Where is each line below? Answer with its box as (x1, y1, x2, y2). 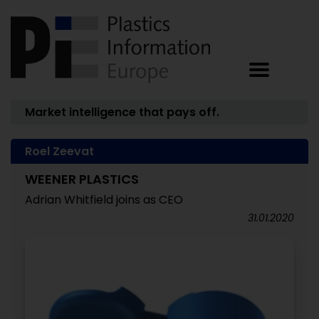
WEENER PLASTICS (25, 170, 139, 188)
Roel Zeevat (25, 143, 94, 159)
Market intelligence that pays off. (25, 104, 219, 120)
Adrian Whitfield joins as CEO (25, 192, 183, 208)
